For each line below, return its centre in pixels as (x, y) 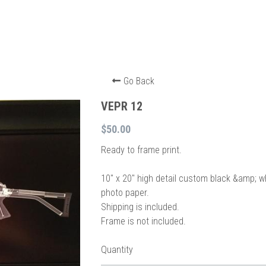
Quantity (117, 250)
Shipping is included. (140, 207)
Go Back (139, 81)
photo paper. (125, 193)
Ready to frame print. (142, 150)
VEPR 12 (122, 106)
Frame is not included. (144, 221)
